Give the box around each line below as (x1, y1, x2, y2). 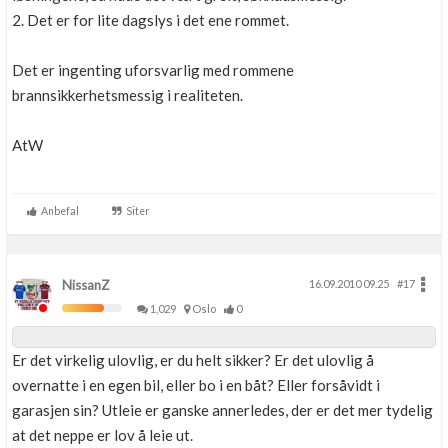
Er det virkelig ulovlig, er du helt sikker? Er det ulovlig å (12, 351, 374, 369)
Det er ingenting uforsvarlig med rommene (12, 61, 294, 79)
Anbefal (37, 205, 79, 217)
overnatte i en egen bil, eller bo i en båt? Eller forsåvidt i (12, 376, 380, 394)
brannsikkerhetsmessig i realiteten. (12, 86, 243, 104)
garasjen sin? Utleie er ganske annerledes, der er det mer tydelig (12, 401, 433, 419)
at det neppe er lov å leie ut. (12, 426, 193, 444)
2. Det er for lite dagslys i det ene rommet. (12, 11, 289, 29)
